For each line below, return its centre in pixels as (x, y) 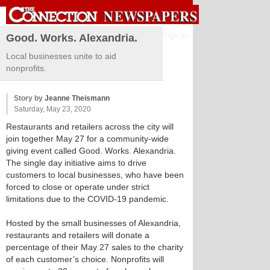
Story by (29, 98)
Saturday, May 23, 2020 (52, 109)
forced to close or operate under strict (78, 187)
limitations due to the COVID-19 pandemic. (87, 199)
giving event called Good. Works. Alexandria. (91, 151)
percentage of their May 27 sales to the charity (95, 247)
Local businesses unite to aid (61, 56)
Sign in (175, 35)
